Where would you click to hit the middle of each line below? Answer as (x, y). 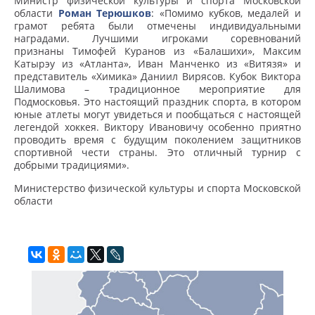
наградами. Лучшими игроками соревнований (157, 39)
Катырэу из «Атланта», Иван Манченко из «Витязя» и (157, 64)
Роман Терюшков (105, 13)
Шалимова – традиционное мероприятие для (157, 89)
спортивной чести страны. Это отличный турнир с (157, 153)
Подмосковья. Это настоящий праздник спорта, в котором (157, 102)
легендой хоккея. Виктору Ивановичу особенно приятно (157, 127)
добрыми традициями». (72, 165)
